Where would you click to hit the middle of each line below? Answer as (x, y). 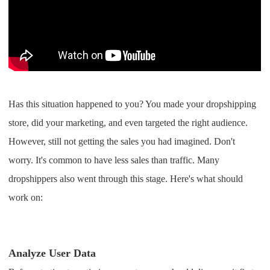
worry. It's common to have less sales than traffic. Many (114, 160)
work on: (26, 198)
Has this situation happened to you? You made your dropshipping (133, 104)
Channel (99, 178)
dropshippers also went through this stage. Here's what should (126, 179)
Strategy (99, 211)
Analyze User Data (52, 253)
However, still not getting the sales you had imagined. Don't (122, 142)
